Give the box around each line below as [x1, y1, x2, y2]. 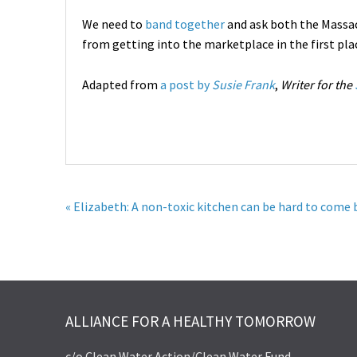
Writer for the [280, 76, 355, 92]
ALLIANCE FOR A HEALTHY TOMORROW [65, 311, 316, 331]
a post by [160, 76, 210, 92]
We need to [82, 16, 145, 33]
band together [145, 16, 225, 33]
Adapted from [82, 76, 160, 92]
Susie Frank [210, 76, 275, 92]
